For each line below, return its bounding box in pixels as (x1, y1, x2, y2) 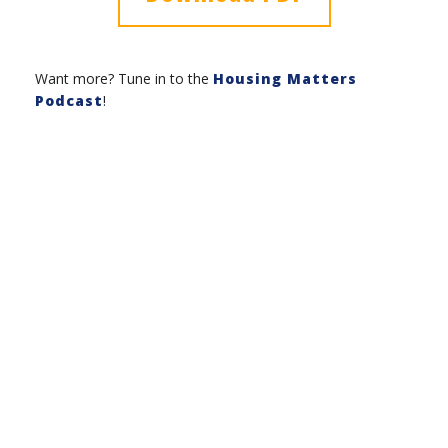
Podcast (35, 90, 103, 110)
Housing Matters (213, 68, 357, 88)
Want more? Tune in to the (35, 68, 213, 88)
